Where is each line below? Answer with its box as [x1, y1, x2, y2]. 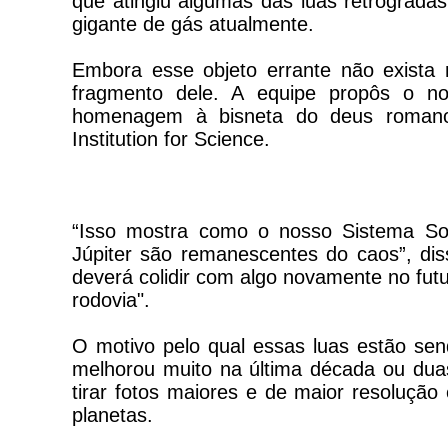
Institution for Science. [72, 128, 270, 150]
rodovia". [72, 289, 150, 311]
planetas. [72, 404, 153, 426]
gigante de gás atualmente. [72, 13, 314, 35]
